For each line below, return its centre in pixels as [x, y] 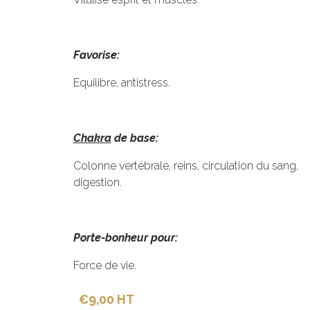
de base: [135, 138]
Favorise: [96, 55]
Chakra [92, 138]
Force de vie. [104, 265]
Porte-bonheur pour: [125, 238]
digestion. [97, 182]
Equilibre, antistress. [121, 83]
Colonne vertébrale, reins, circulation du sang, [185, 166]
